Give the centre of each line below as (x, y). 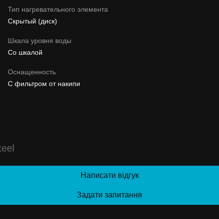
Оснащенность (32, 72)
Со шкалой (25, 52)
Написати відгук (109, 175)
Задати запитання (109, 195)
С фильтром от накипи (44, 83)
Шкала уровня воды (40, 40)
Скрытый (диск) (33, 21)
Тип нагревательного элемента (58, 9)
